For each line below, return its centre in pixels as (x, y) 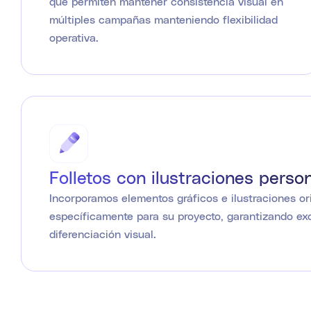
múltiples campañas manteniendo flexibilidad (163, 19)
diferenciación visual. (103, 234)
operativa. (74, 37)
